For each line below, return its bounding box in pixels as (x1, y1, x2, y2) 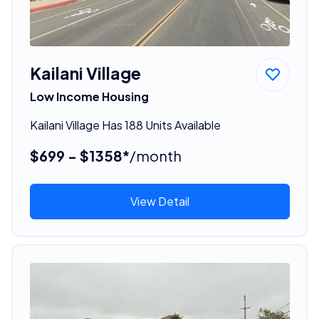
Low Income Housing (29, 88, 149, 104)
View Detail (130, 193, 189, 209)
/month (129, 146, 182, 164)
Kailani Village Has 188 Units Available (29, 117, 221, 132)
